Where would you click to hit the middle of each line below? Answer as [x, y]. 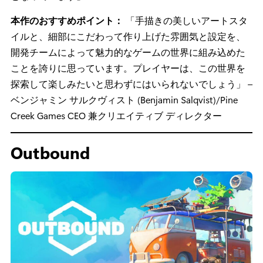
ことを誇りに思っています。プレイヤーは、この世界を [128, 68]
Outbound [50, 152]
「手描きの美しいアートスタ [187, 21]
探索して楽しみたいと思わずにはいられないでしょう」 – [131, 84]
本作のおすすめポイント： [68, 21]
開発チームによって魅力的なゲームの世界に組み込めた [128, 52]
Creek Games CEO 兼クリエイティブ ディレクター [116, 116]
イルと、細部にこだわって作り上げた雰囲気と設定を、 [128, 36]
